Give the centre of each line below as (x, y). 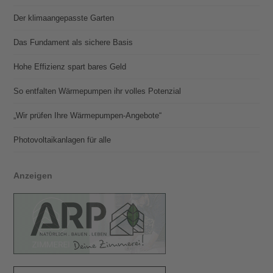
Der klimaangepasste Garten (64, 18)
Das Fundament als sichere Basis (73, 42)
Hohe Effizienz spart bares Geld (70, 66)
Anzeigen (33, 175)
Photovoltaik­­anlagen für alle (62, 140)
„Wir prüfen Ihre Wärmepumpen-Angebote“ (88, 115)
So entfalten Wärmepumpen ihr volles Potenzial (97, 91)
